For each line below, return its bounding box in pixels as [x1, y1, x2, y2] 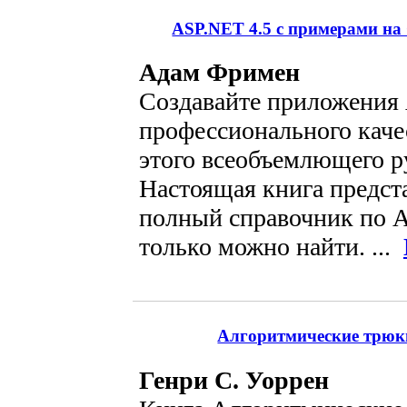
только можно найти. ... [138, 233, 403, 262]
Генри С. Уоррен [138, 365, 329, 394]
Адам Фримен [138, 58, 300, 87]
